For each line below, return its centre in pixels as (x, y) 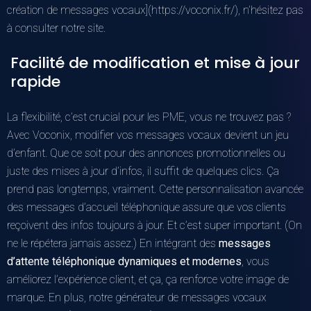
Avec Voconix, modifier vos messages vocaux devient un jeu (148, 135)
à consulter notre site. (56, 28)
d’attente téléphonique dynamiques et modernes (124, 261)
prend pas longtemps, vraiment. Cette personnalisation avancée (155, 189)
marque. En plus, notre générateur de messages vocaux (137, 297)
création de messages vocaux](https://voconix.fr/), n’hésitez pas (155, 10)
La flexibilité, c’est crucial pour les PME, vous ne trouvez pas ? (149, 117)
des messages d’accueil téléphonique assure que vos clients (146, 207)
